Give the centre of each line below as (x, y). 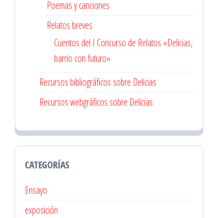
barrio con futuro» (82, 58)
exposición (41, 210)
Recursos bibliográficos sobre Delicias (98, 82)
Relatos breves (70, 25)
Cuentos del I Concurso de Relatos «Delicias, (123, 42)
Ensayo (36, 190)
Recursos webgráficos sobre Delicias (96, 102)
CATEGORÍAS (47, 164)
